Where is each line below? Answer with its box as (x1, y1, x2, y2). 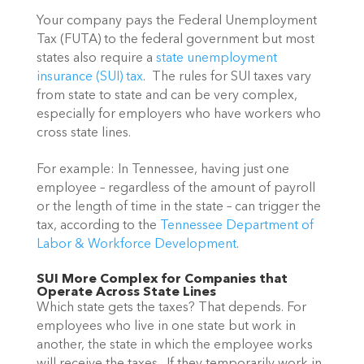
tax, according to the (36, 219, 160, 233)
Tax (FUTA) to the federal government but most (36, 32, 314, 46)
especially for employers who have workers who (36, 107, 321, 121)
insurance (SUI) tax (36, 70, 143, 84)
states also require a (36, 51, 156, 65)
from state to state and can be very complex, (36, 89, 297, 102)
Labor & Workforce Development (36, 238, 236, 252)
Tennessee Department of (159, 219, 314, 233)
